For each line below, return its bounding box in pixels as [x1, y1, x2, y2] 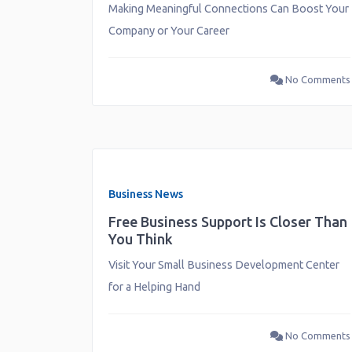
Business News [108, 187, 183, 200]
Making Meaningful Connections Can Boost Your [108, 2, 349, 15]
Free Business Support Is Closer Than [108, 213, 347, 229]
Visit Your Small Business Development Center [108, 258, 339, 271]
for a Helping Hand [108, 280, 200, 293]
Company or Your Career [108, 24, 229, 37]
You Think [108, 230, 173, 247]
